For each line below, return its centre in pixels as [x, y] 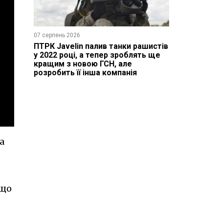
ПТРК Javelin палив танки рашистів [101, 46]
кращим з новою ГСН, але [83, 64]
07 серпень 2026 [57, 35]
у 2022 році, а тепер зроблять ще [97, 55]
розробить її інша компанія [85, 72]
